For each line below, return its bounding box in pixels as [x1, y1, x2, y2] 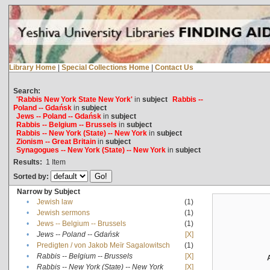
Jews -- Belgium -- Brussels [36, 219, 126, 228]
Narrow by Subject [16, 187, 80, 196]
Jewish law [36, 197, 73, 206]
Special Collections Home [61, 63, 149, 72]
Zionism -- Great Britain [16, 137, 96, 146]
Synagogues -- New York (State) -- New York [16, 145, 166, 154]
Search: [13, 86, 40, 95]
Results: [13, 157, 42, 166]
